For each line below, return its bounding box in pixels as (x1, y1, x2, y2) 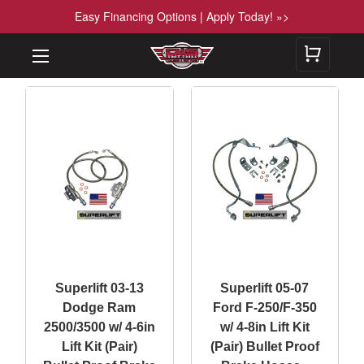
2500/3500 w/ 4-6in (43, 319, 155, 334)
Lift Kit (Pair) (61, 339, 137, 353)
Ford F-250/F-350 (212, 300, 317, 314)
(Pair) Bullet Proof (210, 339, 319, 353)
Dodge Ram (63, 300, 136, 314)
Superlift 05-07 (220, 280, 310, 295)
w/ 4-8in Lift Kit (219, 319, 310, 334)
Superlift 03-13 (54, 280, 144, 295)
